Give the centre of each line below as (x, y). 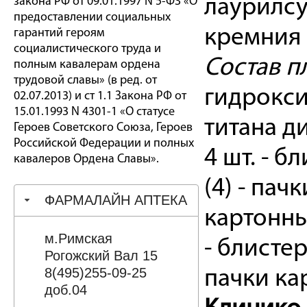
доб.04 (65, 290)
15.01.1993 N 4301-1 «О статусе (94, 112)
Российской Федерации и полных (104, 144)
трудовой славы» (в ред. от (85, 81)
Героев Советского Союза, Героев (103, 128)
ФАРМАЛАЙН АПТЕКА (115, 200)
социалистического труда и (87, 49)
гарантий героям (59, 33)
